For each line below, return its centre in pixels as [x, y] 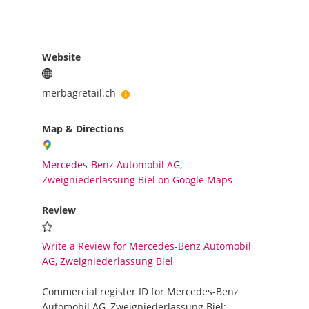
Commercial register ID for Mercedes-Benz [140, 292]
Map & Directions [83, 129]
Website [61, 57]
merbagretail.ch [82, 93]
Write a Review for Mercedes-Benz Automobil [147, 246]
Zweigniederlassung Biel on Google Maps [137, 180]
